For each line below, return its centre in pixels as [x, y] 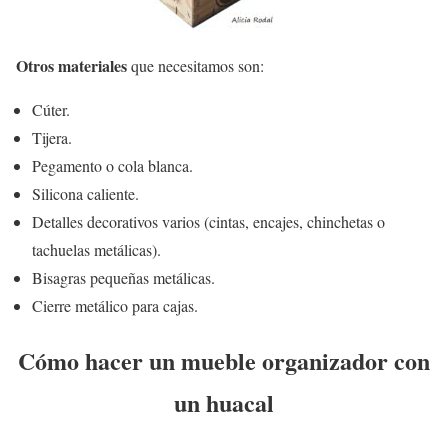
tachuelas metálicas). [96, 250]
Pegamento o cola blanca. [112, 166]
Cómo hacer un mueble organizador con [224, 361]
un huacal [224, 403]
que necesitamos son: [195, 66]
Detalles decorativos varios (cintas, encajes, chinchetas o [208, 222]
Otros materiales [71, 66]
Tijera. [52, 138]
